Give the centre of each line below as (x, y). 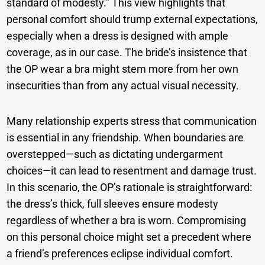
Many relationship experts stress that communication (132, 121)
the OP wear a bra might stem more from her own (123, 69)
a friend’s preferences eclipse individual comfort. (120, 254)
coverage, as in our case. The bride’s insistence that (127, 53)
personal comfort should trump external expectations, (132, 20)
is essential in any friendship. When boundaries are (125, 138)
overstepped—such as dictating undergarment (115, 154)
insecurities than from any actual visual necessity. (123, 86)
